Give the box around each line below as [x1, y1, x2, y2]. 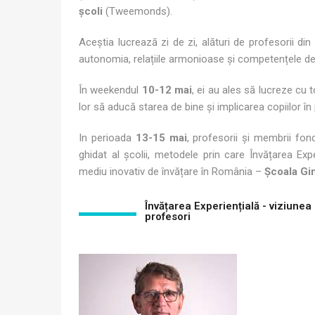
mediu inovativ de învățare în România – [79, 165, 264, 179]
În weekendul [79, 84, 142, 97]
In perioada [79, 131, 136, 145]
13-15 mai [135, 131, 187, 145]
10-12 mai [141, 84, 193, 97]
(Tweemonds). [103, 5, 172, 18]
